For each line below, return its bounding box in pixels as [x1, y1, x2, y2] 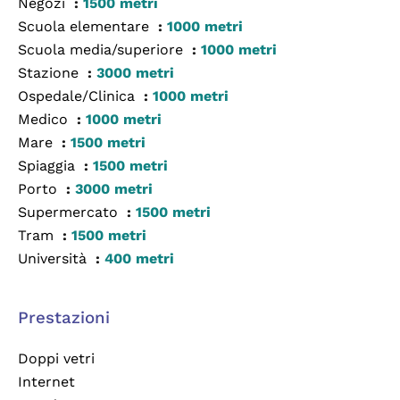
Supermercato [18, 204, 122, 221]
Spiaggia [18, 157, 79, 174]
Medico [18, 111, 72, 128]
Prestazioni [18, 308, 110, 328]
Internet [18, 373, 75, 390]
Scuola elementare [18, 18, 154, 35]
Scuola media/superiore [18, 41, 187, 58]
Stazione [18, 64, 83, 81]
